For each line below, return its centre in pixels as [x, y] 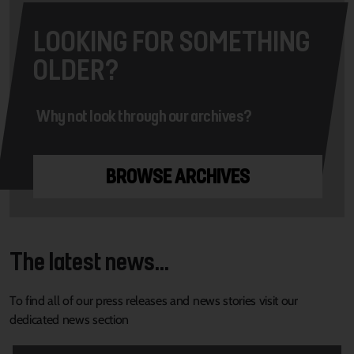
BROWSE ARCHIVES [178, 176]
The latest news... [89, 260]
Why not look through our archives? [145, 115]
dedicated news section [69, 319]
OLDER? [76, 69]
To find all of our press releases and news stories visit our [154, 300]
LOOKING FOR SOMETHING [171, 40]
